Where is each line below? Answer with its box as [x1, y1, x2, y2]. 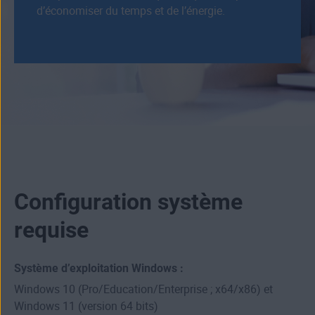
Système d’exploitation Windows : [14, 262, 184, 276]
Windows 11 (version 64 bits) [14, 300, 158, 314]
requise [14, 217, 89, 244]
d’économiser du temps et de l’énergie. [37, 4, 225, 18]
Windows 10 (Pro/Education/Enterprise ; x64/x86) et [14, 283, 273, 297]
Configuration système [14, 188, 243, 216]
